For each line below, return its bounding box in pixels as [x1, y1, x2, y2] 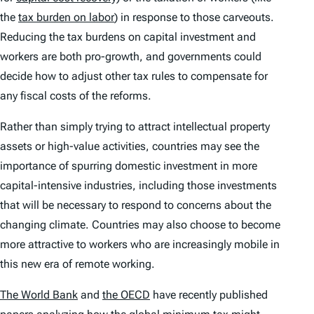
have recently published [150, 288, 268, 302]
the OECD [102, 288, 150, 302]
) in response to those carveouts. [114, 11, 274, 25]
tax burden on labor [18, 11, 114, 25]
